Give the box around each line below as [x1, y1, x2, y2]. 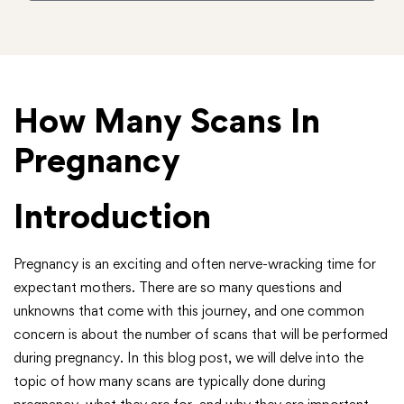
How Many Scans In [14, 100, 320, 141]
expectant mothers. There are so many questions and [14, 279, 342, 296]
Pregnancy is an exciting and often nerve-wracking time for [14, 255, 376, 272]
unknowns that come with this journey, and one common [14, 302, 364, 319]
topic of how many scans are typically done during [14, 372, 326, 390]
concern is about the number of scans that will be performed [14, 326, 388, 343]
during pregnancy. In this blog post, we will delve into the [14, 349, 363, 366]
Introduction [14, 196, 211, 236]
